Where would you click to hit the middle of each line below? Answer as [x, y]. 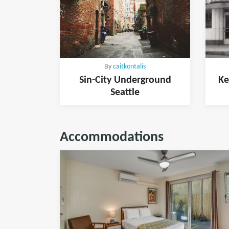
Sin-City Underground [125, 80]
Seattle [125, 92]
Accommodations [112, 137]
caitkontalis [129, 66]
